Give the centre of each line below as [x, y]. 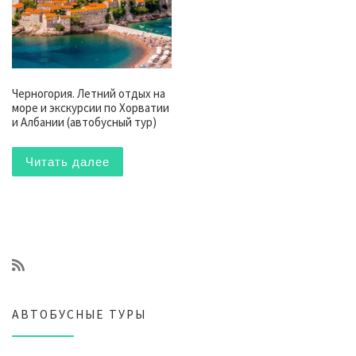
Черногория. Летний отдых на [89, 93]
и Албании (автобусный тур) [84, 122]
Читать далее [68, 161]
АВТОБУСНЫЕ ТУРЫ [79, 314]
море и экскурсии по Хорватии [91, 107]
